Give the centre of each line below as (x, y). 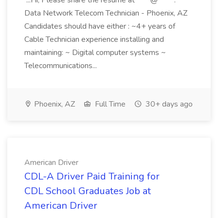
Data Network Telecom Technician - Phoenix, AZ (106, 13)
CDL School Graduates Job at (88, 191)
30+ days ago (168, 104)
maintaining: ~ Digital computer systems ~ (95, 53)
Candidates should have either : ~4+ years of (100, 26)
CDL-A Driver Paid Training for (92, 176)
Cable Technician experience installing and (94, 39)
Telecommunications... (62, 66)
